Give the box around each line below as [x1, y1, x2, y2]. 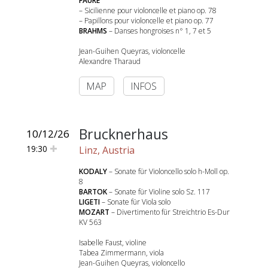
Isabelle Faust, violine [79, 237, 147, 248]
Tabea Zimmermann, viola [79, 248, 164, 258]
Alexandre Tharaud [79, 56, 141, 66]
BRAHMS [79, 26, 107, 36]
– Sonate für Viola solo [100, 197, 170, 207]
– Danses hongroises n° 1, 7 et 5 [107, 26, 211, 36]
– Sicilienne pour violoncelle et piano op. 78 [79, 5, 217, 16]
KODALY [79, 166, 107, 176]
